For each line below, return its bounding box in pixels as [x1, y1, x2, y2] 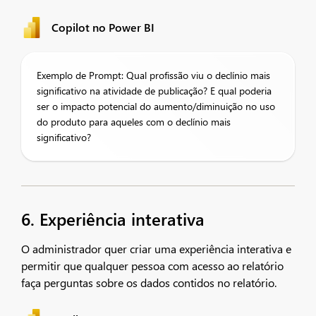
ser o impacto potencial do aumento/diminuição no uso [37, 99, 275, 113]
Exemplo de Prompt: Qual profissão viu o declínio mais [37, 68, 270, 82]
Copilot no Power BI [51, 20, 154, 35]
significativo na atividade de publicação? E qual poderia [37, 84, 272, 97]
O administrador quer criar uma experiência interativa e [21, 241, 291, 256]
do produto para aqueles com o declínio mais [37, 115, 231, 128]
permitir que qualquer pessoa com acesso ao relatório [21, 258, 284, 273]
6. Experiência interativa [21, 207, 205, 230]
